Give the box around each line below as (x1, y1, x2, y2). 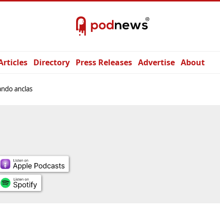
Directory (33, 57, 70, 68)
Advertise (138, 57, 175, 68)
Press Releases (76, 57, 132, 68)
